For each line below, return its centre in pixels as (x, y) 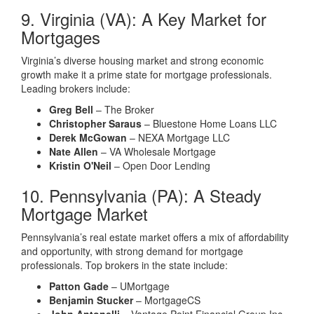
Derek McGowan (88, 137)
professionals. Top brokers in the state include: (124, 265)
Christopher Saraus (95, 123)
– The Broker (124, 109)
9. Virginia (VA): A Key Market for (144, 19)
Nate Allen (74, 151)
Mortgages (61, 37)
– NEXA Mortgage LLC (178, 137)
